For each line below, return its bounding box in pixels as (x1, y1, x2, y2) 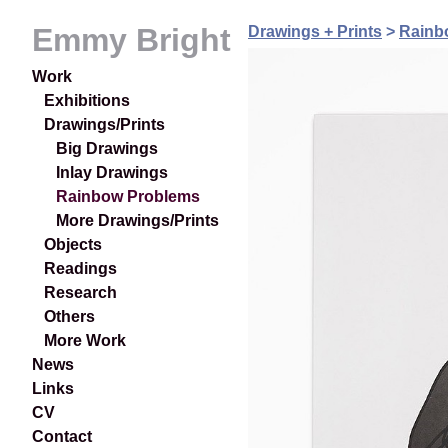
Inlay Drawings (56, 164, 168, 182)
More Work (44, 332, 126, 350)
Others (44, 308, 95, 326)
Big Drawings (56, 140, 158, 158)
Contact (32, 428, 92, 446)
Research (44, 284, 117, 302)
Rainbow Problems (56, 188, 200, 206)
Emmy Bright (32, 21, 231, 58)
